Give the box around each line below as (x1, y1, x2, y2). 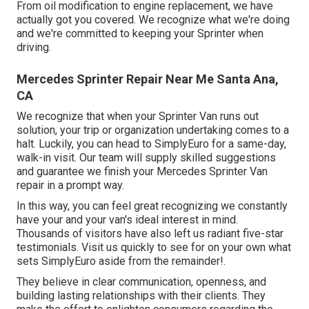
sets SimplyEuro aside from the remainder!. (17, 254, 226, 268)
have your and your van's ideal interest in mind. (17, 212, 238, 226)
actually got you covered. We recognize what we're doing (17, 12, 290, 26)
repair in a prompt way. (17, 178, 124, 192)
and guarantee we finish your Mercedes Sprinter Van (17, 164, 268, 178)
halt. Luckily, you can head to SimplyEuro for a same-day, (17, 137, 286, 150)
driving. (17, 40, 51, 54)
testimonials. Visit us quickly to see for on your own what (17, 240, 291, 254)
